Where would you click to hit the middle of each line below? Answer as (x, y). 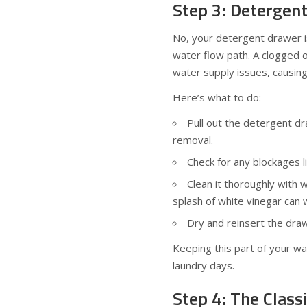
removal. (193, 140)
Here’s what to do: (217, 97)
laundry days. (204, 265)
